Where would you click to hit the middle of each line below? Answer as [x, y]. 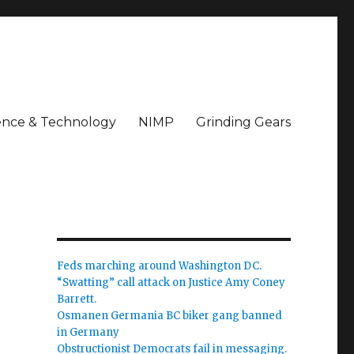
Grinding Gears [243, 122]
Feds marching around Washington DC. [159, 266]
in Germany [88, 332]
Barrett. [76, 299]
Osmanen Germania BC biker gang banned [169, 316]
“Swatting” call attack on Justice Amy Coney [171, 282]
